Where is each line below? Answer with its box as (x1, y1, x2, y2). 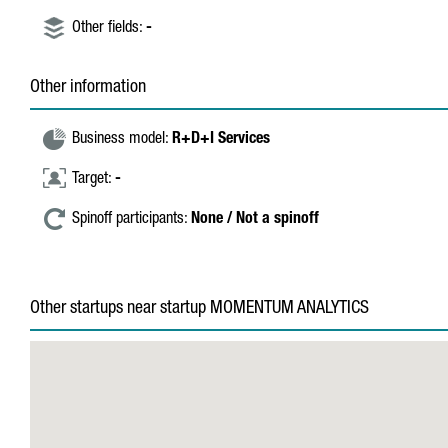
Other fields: (72, 21, 146, 37)
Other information (30, 79, 146, 97)
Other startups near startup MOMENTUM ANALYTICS (30, 300, 369, 318)
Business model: (72, 132, 172, 148)
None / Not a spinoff (191, 212, 319, 228)
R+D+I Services (172, 132, 270, 148)
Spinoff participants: (72, 212, 191, 228)
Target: (72, 172, 115, 188)
